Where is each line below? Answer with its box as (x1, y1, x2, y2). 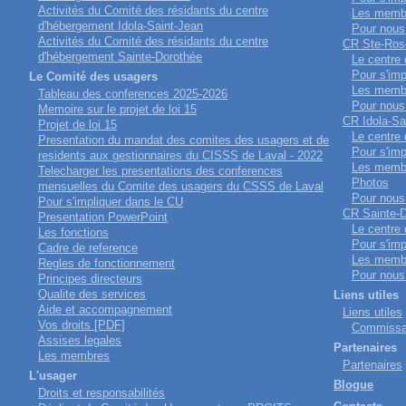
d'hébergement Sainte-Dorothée (38, 50, 202, 63)
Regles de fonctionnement (38, 256, 175, 270)
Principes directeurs (38, 272, 142, 285)
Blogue (333, 378, 373, 391)
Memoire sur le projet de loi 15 (38, 102, 197, 116)
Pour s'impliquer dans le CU (38, 195, 183, 208)
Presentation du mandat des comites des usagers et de (38, 133, 329, 147)
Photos (352, 176, 389, 189)
